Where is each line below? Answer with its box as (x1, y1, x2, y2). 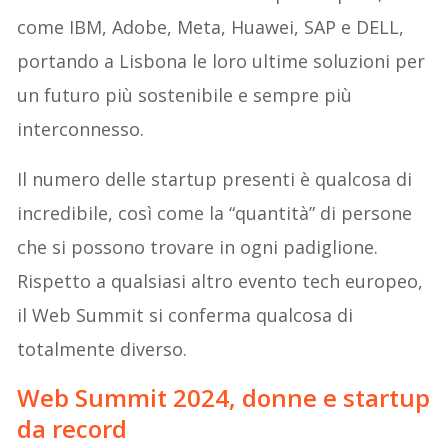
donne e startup (242, 380, 431, 414)
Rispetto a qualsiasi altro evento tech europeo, (17, 268, 424, 293)
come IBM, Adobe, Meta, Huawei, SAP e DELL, (17, 14, 405, 39)
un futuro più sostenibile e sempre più (17, 82, 353, 107)
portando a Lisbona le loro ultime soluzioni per (17, 48, 426, 73)
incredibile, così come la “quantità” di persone (17, 200, 413, 225)
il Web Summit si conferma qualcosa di (17, 302, 354, 327)
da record (17, 411, 128, 445)
